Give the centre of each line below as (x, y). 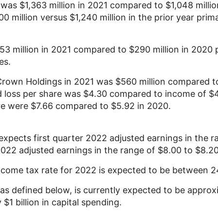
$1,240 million (98, 17)
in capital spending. (81, 202)
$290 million (154, 49)
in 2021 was (89, 82)
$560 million (140, 82)
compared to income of (158, 94)
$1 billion (22, 202)
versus (54, 17)
